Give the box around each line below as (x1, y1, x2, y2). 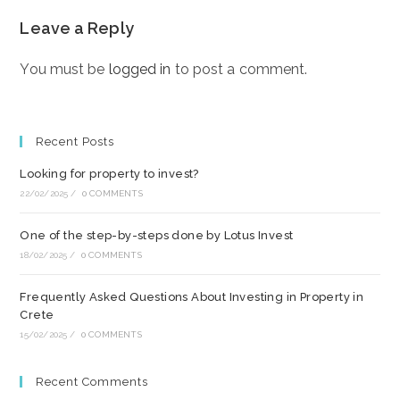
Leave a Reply (20, 19, 134, 38)
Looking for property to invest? (20, 167, 199, 181)
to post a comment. (171, 61, 308, 79)
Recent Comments (36, 375, 149, 389)
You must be (20, 61, 109, 79)
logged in (108, 61, 171, 79)
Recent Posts (36, 135, 115, 149)
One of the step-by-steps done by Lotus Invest (20, 229, 294, 243)
